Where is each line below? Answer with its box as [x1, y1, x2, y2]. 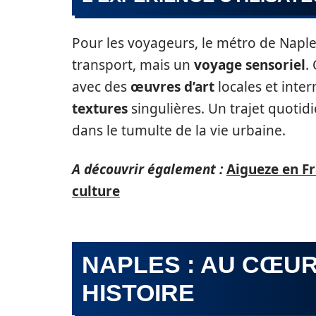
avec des [72, 78, 130, 96]
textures [72, 99, 128, 118]
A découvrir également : [72, 160, 223, 178]
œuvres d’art [130, 78, 214, 96]
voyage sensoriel [194, 56, 305, 74]
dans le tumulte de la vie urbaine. [72, 121, 286, 140]
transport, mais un [72, 56, 194, 74]
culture [72, 182, 120, 200]
